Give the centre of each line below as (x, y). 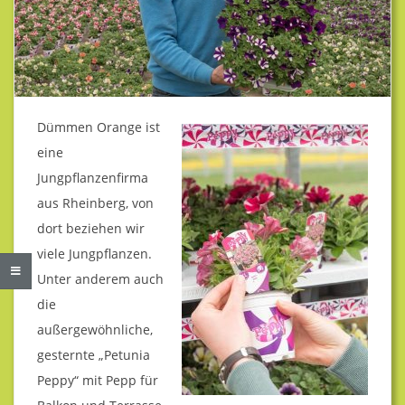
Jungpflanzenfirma (93, 177)
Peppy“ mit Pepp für (98, 380)
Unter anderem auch (100, 278)
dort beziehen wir (91, 228)
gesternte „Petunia (94, 354)
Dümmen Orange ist (99, 127)
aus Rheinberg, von (95, 202)
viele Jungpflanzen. (94, 253)
